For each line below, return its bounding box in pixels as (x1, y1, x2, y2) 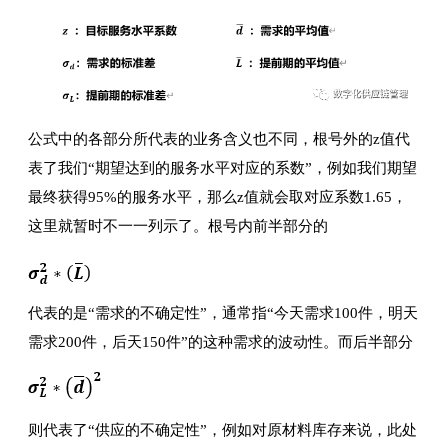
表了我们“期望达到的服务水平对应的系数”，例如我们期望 (28, 160, 417, 177)
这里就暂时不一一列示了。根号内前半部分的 (28, 218, 328, 235)
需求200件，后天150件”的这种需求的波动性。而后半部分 (28, 334, 413, 351)
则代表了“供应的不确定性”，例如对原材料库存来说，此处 (28, 422, 417, 439)
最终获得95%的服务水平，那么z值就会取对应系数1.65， (28, 189, 407, 206)
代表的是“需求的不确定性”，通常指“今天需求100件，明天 (28, 305, 418, 322)
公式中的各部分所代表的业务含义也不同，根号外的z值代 (28, 131, 410, 148)
